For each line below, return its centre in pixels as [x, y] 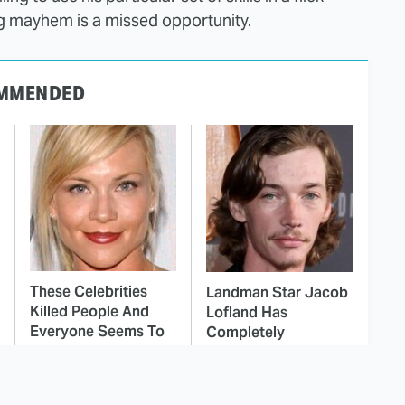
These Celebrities [89, 292]
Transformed [250, 353]
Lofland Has [247, 313]
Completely [245, 333]
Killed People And [89, 312]
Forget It [59, 352]
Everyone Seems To [97, 332]
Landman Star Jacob [277, 293]
